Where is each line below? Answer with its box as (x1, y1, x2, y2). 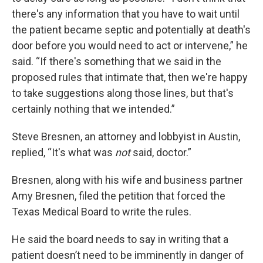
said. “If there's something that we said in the (12, 55, 221, 68)
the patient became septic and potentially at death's (12, 23, 251, 36)
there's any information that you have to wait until (12, 7, 240, 20)
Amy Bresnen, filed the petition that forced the (12, 189, 225, 202)
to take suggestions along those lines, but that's (12, 86, 234, 99)
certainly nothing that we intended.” (12, 102, 175, 115)
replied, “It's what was (12, 146, 115, 159)
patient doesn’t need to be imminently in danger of (12, 248, 244, 261)
